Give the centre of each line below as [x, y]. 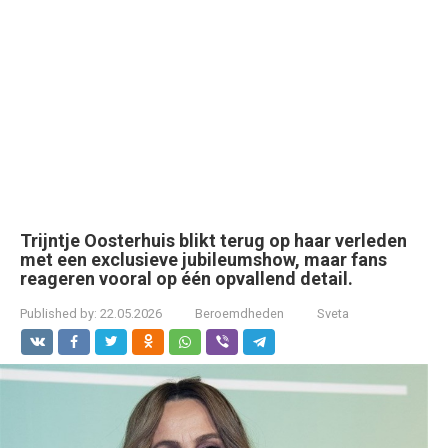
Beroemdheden [239, 313]
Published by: [58, 313]
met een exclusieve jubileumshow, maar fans [203, 259]
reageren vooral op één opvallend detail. [186, 278]
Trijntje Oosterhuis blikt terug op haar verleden [213, 240]
